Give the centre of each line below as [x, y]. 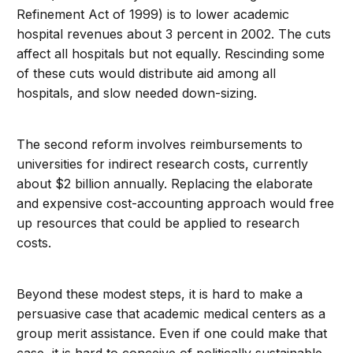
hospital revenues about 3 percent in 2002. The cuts [174, 34]
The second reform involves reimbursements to [160, 144]
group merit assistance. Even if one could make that [172, 333]
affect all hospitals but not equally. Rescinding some [171, 54]
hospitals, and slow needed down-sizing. [137, 93]
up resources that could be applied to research [158, 223]
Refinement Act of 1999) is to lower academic [153, 14]
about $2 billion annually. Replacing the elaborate [165, 184]
